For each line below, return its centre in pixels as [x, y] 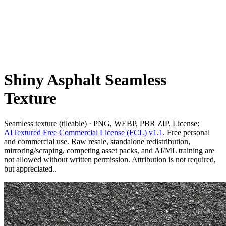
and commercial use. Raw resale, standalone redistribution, [97, 141]
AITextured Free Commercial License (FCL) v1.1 [83, 132]
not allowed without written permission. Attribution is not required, [110, 159]
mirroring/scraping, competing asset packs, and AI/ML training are [109, 150]
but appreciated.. [30, 168]
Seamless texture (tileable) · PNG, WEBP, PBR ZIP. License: [102, 123]
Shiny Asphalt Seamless [85, 80]
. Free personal [186, 132]
